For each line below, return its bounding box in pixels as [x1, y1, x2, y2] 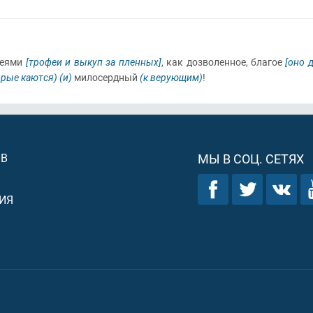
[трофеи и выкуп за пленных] [25, 55, 161, 68]
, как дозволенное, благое [161, 55, 286, 68]
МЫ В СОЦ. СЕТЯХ [198, 150, 304, 167]
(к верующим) [140, 71, 203, 84]
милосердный [72, 71, 140, 84]
